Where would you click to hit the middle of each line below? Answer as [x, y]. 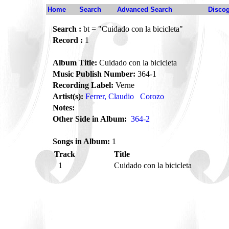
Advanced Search [145, 9]
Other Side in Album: [90, 119]
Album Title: [75, 63]
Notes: [64, 108]
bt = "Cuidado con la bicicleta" [132, 29]
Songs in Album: [81, 141]
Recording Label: [83, 85]
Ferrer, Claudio [110, 96]
